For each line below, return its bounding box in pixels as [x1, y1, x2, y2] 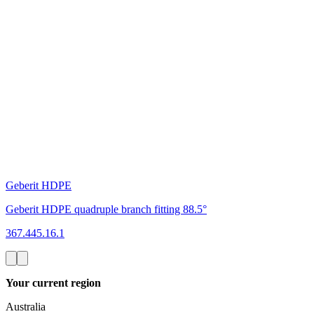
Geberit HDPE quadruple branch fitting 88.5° [6, 203, 207, 215]
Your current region [6, 276, 101, 289]
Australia [6, 300, 46, 313]
